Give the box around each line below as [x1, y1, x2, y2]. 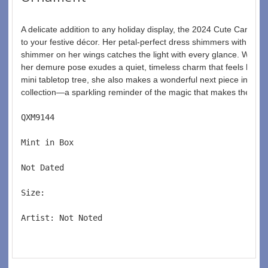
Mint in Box [21, 137, 83, 147]
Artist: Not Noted [21, 212, 107, 223]
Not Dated [21, 162, 74, 172]
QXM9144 [21, 112, 64, 122]
